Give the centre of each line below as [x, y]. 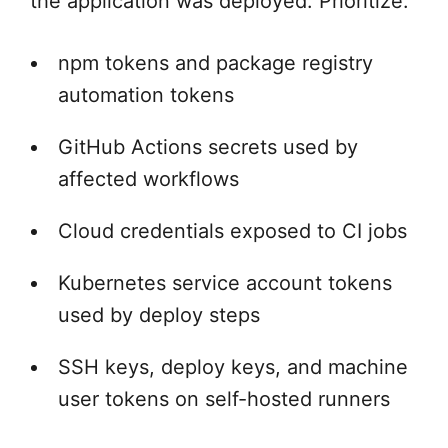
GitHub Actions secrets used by [208, 147]
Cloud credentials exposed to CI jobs [232, 231]
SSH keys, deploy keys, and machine [233, 367]
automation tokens [146, 95]
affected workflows [148, 179]
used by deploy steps [159, 315]
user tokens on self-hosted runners [224, 399]
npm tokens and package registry [215, 63]
